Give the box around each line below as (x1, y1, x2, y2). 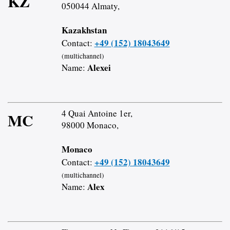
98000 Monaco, (61, 119, 119, 131)
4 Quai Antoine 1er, (61, 107, 132, 120)
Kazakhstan (61, 24, 107, 37)
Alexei (87, 61, 111, 74)
